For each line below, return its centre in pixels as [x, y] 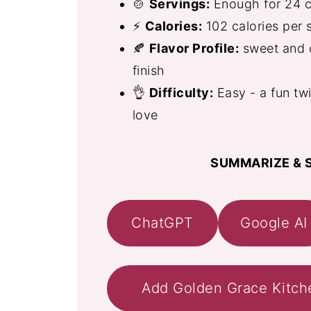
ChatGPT [162, 222]
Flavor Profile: [194, 48]
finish [149, 70]
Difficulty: [181, 92]
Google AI [274, 222]
